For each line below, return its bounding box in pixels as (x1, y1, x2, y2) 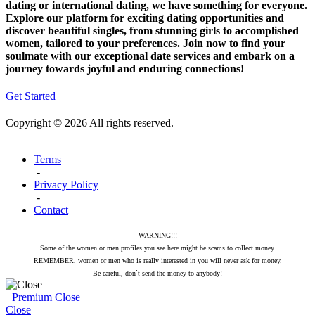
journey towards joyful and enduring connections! (6, 62, 244, 75)
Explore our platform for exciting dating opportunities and (6, 11, 284, 24)
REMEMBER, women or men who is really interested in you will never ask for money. (33, 257, 282, 265)
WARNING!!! (138, 231, 177, 240)
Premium (12, 291, 52, 304)
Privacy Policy (34, 179, 98, 191)
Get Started (6, 90, 56, 103)
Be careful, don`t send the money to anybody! (93, 269, 222, 278)
